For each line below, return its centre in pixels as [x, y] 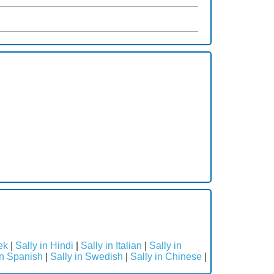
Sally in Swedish [87, 256]
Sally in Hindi [44, 245]
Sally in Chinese [166, 256]
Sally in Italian [111, 245]
